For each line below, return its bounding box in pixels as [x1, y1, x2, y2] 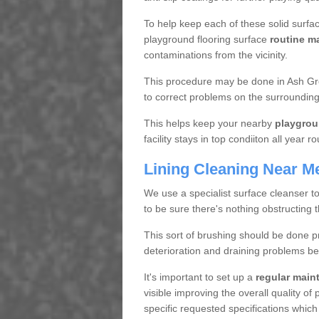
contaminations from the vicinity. [143, 49, 288, 61]
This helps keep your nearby [143, 117, 275, 130]
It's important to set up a [143, 271, 256, 283]
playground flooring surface [143, 33, 270, 46]
